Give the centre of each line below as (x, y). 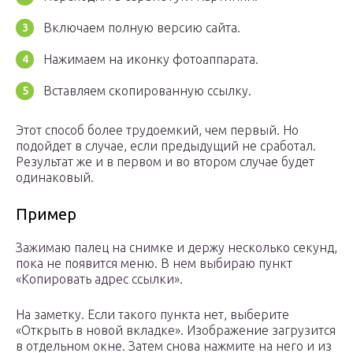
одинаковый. (55, 178)
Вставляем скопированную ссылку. (147, 91)
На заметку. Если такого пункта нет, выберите (152, 315)
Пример (46, 214)
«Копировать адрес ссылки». (99, 279)
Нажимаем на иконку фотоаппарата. (151, 59)
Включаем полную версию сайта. (142, 28)
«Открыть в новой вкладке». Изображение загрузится (176, 331)
